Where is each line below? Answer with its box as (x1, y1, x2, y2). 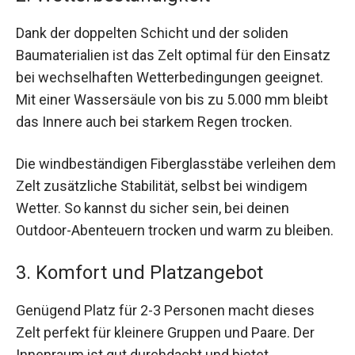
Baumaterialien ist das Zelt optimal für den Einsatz (16, 46, 330, 63)
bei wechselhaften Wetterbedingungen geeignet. (16, 68, 323, 86)
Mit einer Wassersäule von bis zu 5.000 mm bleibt (16, 90, 328, 108)
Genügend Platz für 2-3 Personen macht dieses (16, 302, 315, 319)
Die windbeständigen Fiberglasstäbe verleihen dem (16, 155, 336, 173)
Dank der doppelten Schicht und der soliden (16, 24, 288, 41)
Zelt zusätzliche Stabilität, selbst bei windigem (16, 177, 307, 195)
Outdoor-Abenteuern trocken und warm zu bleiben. (16, 222, 334, 239)
